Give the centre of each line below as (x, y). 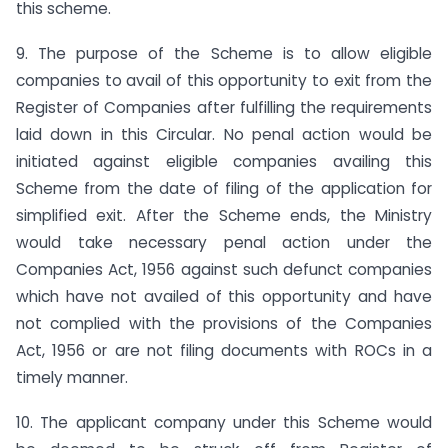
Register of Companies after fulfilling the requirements (224, 108)
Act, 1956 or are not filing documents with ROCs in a (224, 351)
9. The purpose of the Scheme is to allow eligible (224, 54)
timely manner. (72, 378)
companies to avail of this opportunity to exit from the (224, 81)
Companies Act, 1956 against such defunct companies (224, 270)
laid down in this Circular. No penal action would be (224, 135)
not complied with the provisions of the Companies (224, 324)
